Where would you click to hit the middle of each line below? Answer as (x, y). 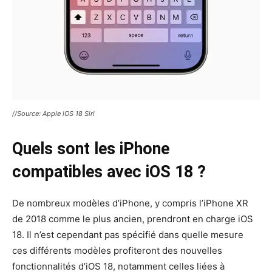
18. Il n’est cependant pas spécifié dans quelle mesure (128, 235)
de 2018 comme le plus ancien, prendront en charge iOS (133, 219)
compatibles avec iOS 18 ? (109, 172)
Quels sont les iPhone (91, 149)
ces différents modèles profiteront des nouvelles (117, 251)
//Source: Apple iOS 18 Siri (53, 114)
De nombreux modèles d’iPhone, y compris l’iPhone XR (130, 203)
